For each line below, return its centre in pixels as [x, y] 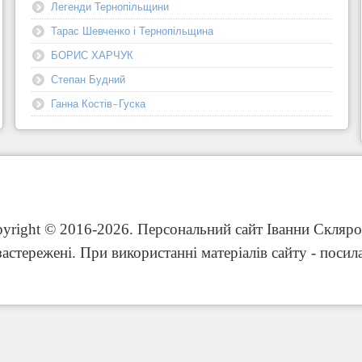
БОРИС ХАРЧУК [93, 55]
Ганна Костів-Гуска [99, 103]
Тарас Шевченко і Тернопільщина [133, 30]
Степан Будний [88, 79]
